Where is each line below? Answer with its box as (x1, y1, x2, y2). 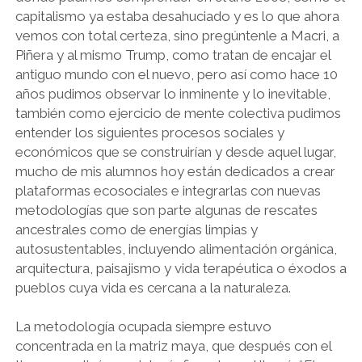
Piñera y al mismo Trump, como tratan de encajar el (15, 47, 330, 63)
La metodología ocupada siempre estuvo (15, 318, 271, 335)
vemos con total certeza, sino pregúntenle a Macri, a (15, 27, 339, 44)
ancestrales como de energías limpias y (15, 221, 258, 238)
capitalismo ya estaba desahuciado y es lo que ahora (15, 8, 339, 24)
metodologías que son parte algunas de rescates (15, 202, 318, 218)
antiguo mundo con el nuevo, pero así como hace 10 (15, 66, 338, 82)
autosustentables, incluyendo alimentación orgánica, (15, 241, 337, 257)
